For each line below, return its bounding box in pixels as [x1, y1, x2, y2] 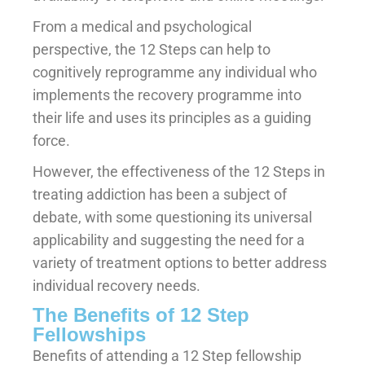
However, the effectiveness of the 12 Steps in [33, 162, 325, 180]
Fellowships [33, 323, 146, 345]
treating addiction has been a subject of [33, 185, 287, 203]
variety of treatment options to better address [33, 253, 327, 271]
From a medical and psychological [33, 17, 252, 35]
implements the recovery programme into [33, 86, 301, 103]
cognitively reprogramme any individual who [33, 63, 317, 81]
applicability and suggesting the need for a [33, 231, 305, 248]
